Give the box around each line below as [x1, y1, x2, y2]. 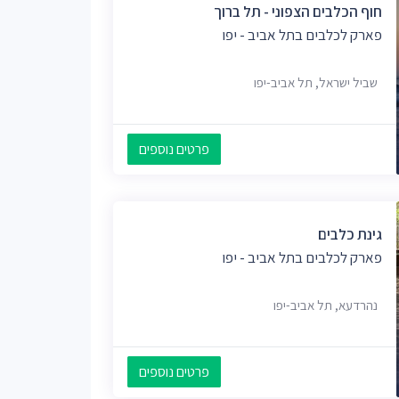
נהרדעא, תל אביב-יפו [273, 296, 378, 313]
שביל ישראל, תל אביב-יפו [254, 73, 378, 91]
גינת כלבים [318, 224, 382, 244]
